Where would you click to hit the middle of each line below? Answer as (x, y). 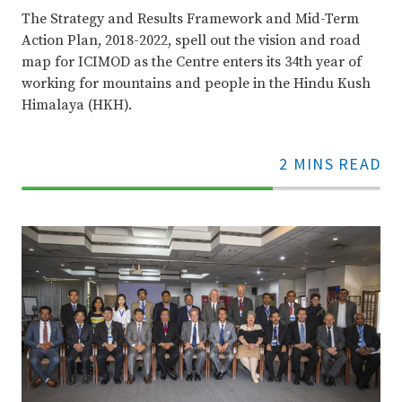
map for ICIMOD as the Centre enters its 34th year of (192, 62)
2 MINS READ (330, 164)
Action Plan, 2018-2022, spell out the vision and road (191, 40)
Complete (171, 212)
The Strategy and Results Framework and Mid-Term (190, 19)
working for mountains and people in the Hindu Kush (196, 83)
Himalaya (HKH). (77, 105)
